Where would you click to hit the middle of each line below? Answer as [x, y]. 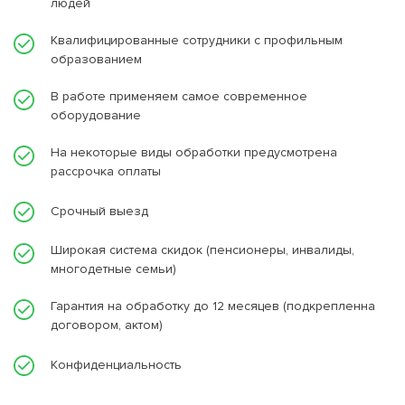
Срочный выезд [99, 211]
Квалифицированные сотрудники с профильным [197, 40]
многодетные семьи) [113, 269]
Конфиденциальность [116, 364]
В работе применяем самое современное [179, 96]
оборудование [96, 115]
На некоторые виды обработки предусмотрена [194, 152]
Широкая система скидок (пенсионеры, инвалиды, [202, 250]
